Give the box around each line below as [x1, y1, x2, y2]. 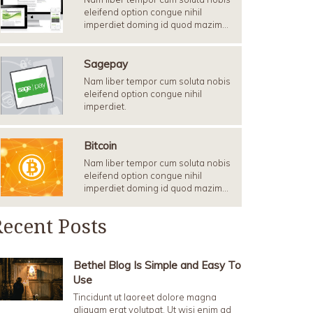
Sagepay [84, 57, 128, 71]
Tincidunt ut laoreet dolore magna [73, 291, 217, 303]
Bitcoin [84, 139, 117, 152]
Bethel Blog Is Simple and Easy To [73, 259, 241, 272]
